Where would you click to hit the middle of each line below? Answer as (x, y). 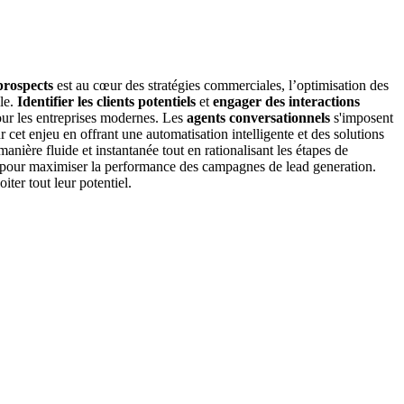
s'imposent (362, 118)
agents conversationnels (258, 118)
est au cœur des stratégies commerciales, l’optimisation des (221, 86)
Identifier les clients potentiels (106, 102)
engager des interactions (286, 102)
